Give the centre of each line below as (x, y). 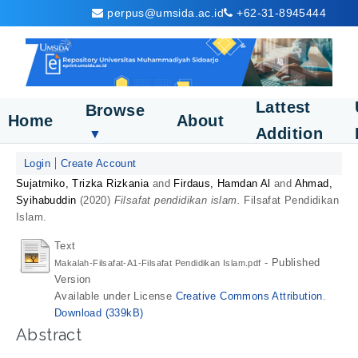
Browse (115, 110)
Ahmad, (314, 183)
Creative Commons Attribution (249, 296)
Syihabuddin (46, 200)
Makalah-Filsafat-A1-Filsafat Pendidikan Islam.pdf (158, 263)
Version (73, 280)
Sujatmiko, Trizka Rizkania (83, 183)
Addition (290, 133)
